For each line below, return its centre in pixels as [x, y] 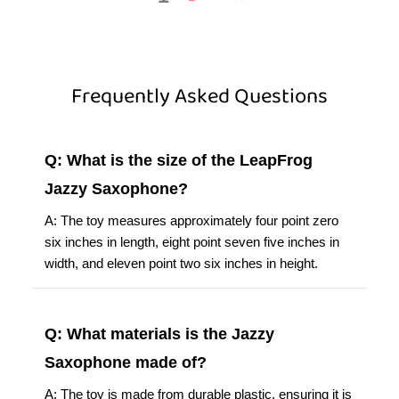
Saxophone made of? [126, 362]
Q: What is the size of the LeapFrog [179, 160]
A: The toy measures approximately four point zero [191, 220]
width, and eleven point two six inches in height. [181, 263]
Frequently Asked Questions [199, 96]
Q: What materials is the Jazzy [159, 334]
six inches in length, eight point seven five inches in [192, 241]
